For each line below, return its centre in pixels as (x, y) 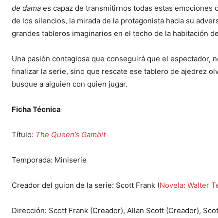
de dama (26, 8)
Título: (24, 134)
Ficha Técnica (36, 109)
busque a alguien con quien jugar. (70, 84)
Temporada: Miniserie (49, 160)
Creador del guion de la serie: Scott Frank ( (86, 185)
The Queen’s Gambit (71, 134)
